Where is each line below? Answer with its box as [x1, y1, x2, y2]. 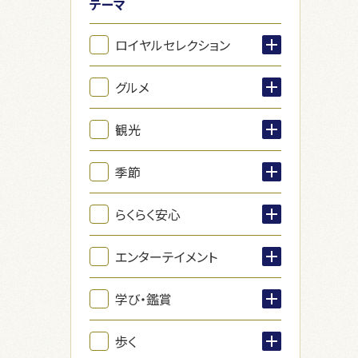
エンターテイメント [115, 246, 217, 266]
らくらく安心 [115, 204, 181, 224]
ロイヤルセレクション [115, 34, 230, 54]
